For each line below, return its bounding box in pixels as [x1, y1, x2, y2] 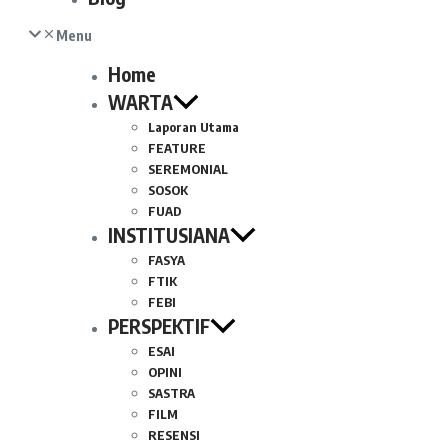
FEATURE [148, 140, 206, 156]
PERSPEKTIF [108, 314, 210, 338]
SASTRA [148, 385, 195, 401]
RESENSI [148, 427, 200, 443]
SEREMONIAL [148, 161, 228, 177]
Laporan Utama [148, 119, 239, 135]
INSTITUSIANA [108, 223, 230, 247]
